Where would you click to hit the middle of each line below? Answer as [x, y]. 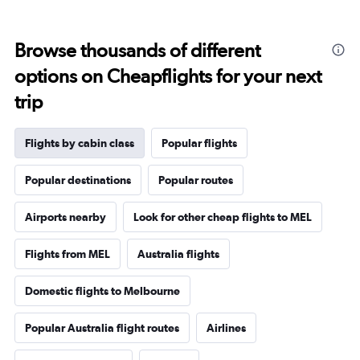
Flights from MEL [67, 254]
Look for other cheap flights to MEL [223, 217]
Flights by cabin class [80, 143]
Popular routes [196, 180]
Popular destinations [78, 180]
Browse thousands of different [137, 50]
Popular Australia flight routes [102, 327]
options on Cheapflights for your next [168, 76]
